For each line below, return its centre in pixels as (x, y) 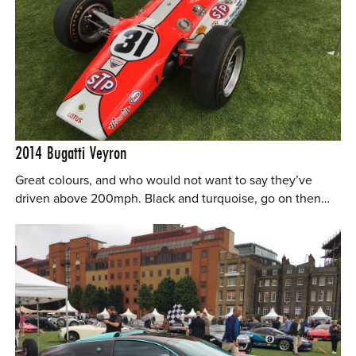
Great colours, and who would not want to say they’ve (164, 181)
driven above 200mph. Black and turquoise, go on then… (173, 199)
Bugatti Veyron (87, 152)
